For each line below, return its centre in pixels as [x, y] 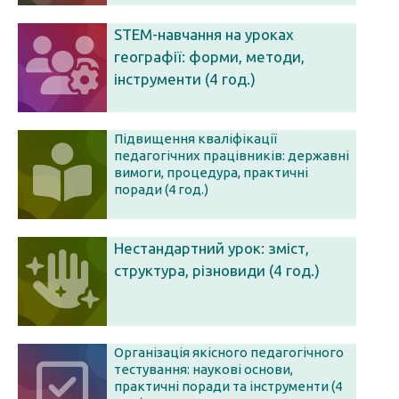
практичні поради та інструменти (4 [228, 386]
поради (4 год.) [161, 189]
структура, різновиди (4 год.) [217, 270]
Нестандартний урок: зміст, [212, 248]
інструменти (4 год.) [185, 79]
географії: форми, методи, [209, 57]
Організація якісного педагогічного [229, 352]
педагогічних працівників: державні [232, 155]
